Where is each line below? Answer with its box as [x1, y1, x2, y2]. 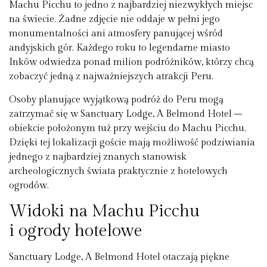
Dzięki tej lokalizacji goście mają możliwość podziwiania [9, 136, 255, 148]
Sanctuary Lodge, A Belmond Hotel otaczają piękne [9, 252, 229, 263]
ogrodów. [9, 179, 49, 191]
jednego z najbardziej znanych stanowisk [9, 151, 187, 163]
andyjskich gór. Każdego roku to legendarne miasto [9, 42, 230, 54]
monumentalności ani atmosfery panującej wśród [9, 28, 223, 40]
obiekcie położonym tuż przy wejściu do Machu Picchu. [9, 122, 246, 134]
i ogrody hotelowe [9, 221, 142, 241]
